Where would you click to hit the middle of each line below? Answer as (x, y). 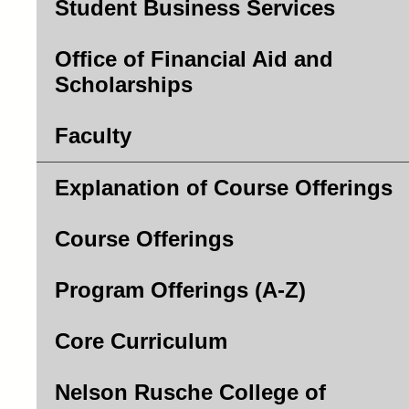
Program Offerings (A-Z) (180, 290)
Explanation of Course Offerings (224, 188)
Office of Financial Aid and (194, 59)
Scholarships (124, 84)
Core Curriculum (141, 341)
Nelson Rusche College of (190, 392)
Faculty (93, 136)
